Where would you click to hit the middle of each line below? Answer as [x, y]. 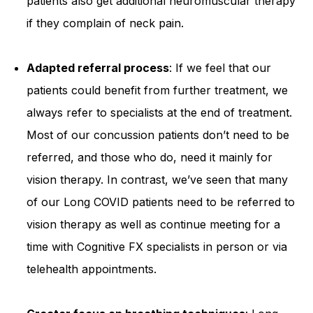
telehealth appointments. [94, 269]
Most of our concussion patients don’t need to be [158, 135]
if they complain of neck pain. [107, 23]
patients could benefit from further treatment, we [158, 90]
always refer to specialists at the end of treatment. [160, 113]
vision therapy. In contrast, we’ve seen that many [158, 180]
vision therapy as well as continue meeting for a [154, 225]
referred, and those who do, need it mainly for [150, 158]
